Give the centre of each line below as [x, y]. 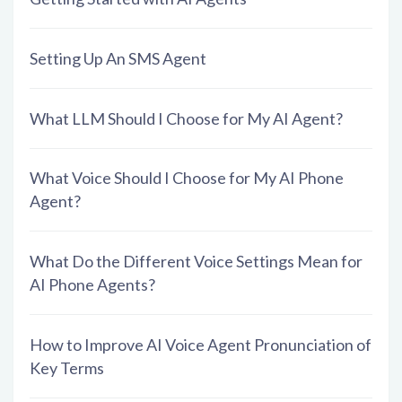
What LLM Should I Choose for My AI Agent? [186, 118]
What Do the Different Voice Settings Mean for [196, 262]
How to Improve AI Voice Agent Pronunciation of [201, 345]
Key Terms [67, 368]
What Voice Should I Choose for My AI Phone [187, 178]
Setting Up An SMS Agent [118, 58]
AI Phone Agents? [92, 285]
